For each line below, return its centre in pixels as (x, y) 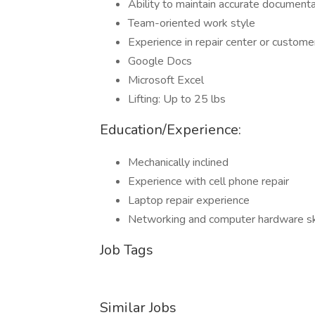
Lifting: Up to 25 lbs (177, 99)
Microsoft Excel (166, 80)
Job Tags (127, 250)
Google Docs (160, 61)
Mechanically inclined (178, 162)
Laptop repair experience (189, 200)
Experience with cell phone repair (208, 181)
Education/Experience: (171, 130)
